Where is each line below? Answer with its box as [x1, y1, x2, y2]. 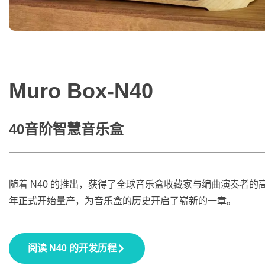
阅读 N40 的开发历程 [28, 243, 117, 254]
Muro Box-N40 [9, 79, 153, 104]
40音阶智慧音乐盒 [9, 121, 124, 138]
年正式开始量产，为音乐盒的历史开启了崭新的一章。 [9, 196, 236, 206]
